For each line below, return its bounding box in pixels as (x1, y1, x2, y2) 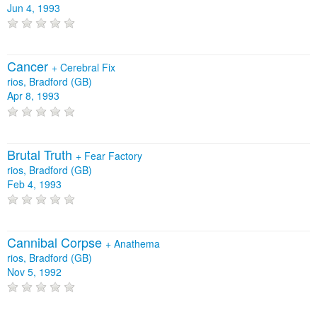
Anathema (114, 236, 160, 251)
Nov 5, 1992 (7, 265, 62, 279)
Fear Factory (84, 148, 142, 163)
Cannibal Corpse (7, 233, 105, 252)
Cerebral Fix (60, 60, 115, 75)
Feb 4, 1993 (7, 176, 62, 191)
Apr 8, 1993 (7, 88, 59, 103)
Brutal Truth (7, 144, 76, 163)
